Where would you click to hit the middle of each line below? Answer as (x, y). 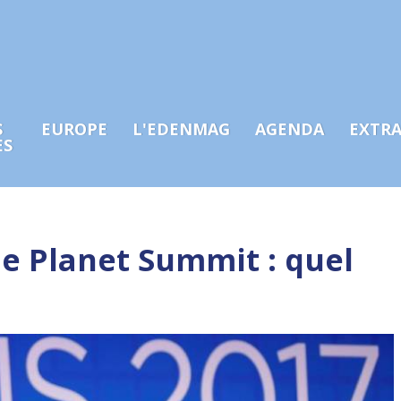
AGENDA (290, 129)
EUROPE (74, 129)
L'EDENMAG (181, 129)
